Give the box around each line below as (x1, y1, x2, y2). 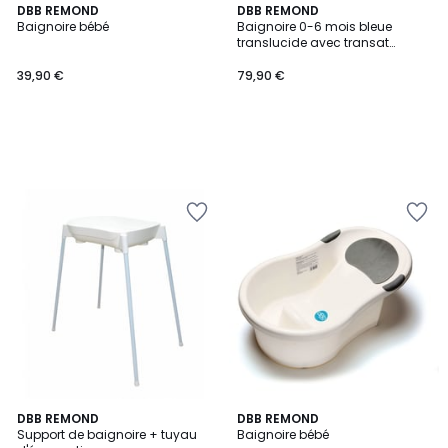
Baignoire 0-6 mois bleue (237, 18, 392, 35)
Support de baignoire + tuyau (17, 426, 197, 443)
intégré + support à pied (237, 50, 383, 67)
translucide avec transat (237, 34, 389, 51)
